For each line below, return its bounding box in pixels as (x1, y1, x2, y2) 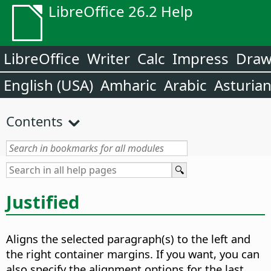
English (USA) (4, 75, 93, 95)
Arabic (164, 75, 207, 95)
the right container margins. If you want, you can (6, 246, 260, 262)
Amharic (100, 75, 157, 95)
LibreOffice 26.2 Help (48, 1, 193, 21)
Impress (172, 48, 229, 68)
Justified (6, 189, 80, 214)
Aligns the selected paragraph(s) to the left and (6, 231, 250, 247)
